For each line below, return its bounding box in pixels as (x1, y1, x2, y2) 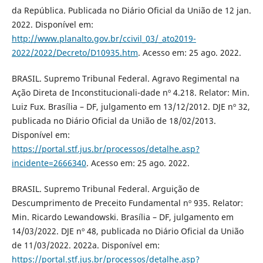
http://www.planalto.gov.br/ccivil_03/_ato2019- (11, 32, 196, 44)
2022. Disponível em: (11, 18, 93, 30)
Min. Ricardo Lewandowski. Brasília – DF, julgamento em (11, 211, 234, 223)
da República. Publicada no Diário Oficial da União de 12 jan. (11, 4, 251, 16)
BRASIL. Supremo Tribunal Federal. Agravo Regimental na (11, 73, 240, 84)
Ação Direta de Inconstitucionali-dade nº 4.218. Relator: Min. (11, 87, 249, 98)
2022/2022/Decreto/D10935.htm (11, 46, 138, 58)
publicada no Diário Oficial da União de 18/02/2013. (11, 115, 216, 126)
